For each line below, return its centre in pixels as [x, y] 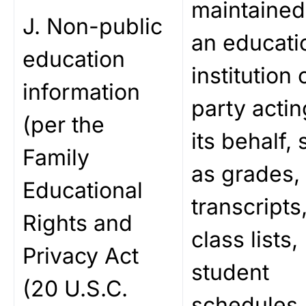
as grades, [246, 174]
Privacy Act [81, 256]
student [230, 272]
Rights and [78, 223]
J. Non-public [93, 26]
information [81, 92]
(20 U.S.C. [75, 289]
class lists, [245, 239]
